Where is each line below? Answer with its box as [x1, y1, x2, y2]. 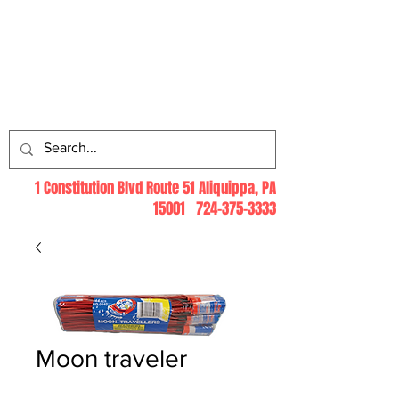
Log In [165, 95, 203, 111]
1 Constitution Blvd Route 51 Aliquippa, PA [35, 177, 276, 200]
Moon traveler [36, 345, 187, 373]
